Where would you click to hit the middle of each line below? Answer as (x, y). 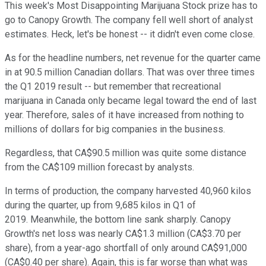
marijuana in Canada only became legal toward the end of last (131, 100)
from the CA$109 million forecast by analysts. (99, 167)
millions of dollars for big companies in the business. (115, 129)
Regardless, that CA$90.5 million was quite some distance (126, 153)
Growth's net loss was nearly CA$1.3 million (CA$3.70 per (123, 233)
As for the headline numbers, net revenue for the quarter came (133, 58)
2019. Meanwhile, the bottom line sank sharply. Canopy (118, 219)
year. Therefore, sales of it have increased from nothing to (124, 115)
